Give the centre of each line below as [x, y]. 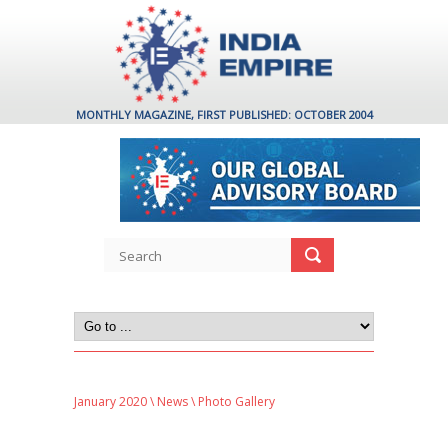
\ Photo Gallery [231, 401]
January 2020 [110, 401]
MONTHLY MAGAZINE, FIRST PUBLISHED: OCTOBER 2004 [224, 114]
